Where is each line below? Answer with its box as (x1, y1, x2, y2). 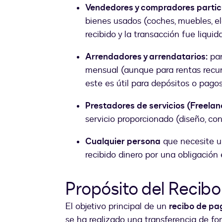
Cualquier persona (85, 135, 161, 148)
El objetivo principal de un (65, 200, 169, 213)
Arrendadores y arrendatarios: (85, 51, 208, 63)
